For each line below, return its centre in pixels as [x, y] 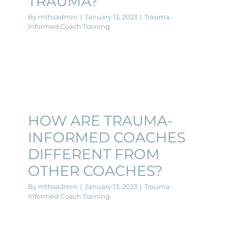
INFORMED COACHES [107, 137]
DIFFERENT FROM [94, 154]
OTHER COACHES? [95, 171]
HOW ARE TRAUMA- [100, 120]
